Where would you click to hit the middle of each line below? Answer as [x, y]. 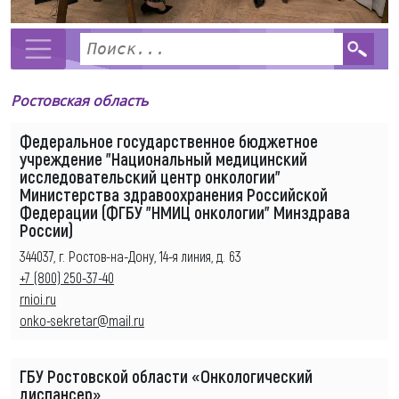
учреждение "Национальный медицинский [163, 158]
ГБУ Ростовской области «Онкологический [166, 375]
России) [46, 229]
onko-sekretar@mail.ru [82, 320]
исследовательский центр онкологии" [150, 176]
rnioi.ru [38, 298]
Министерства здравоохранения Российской [174, 194]
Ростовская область [79, 100]
